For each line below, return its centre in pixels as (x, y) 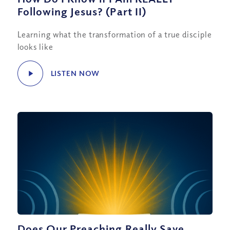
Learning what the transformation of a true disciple (114, 34)
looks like (35, 47)
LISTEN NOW (75, 73)
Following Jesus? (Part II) (82, 11)
